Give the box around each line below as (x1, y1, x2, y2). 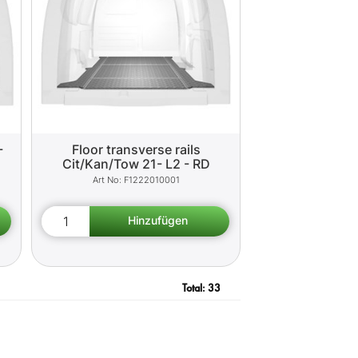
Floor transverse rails (71, 141, 201, 157)
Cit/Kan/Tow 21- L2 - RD (62, 155, 210, 172)
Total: (181, 280, 208, 295)
